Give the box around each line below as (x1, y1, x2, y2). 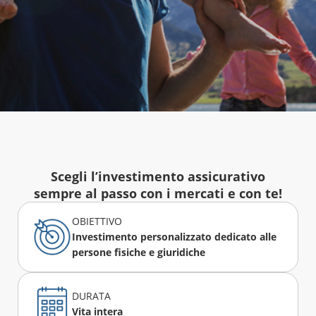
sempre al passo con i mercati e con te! (34, 185, 282, 202)
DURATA (71, 289, 111, 303)
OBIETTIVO (71, 214, 122, 228)
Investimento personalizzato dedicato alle (71, 230, 276, 243)
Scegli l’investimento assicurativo (51, 168, 265, 185)
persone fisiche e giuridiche (71, 245, 205, 259)
